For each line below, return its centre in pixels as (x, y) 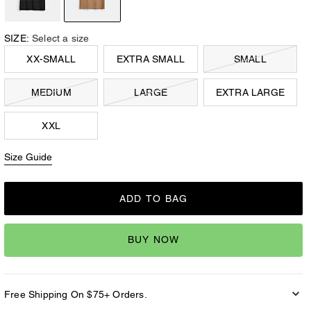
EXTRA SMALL (151, 59)
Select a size (61, 38)
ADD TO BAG (153, 198)
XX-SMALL (51, 59)
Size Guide (28, 157)
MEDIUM (51, 92)
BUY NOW (153, 240)
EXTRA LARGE (250, 92)
